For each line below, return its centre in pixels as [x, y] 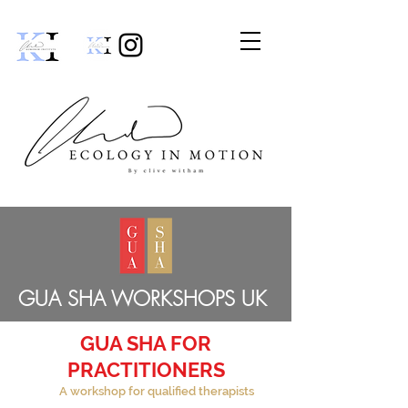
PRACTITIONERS [146, 370]
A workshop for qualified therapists [157, 391]
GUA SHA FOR [146, 343]
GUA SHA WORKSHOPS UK [143, 299]
